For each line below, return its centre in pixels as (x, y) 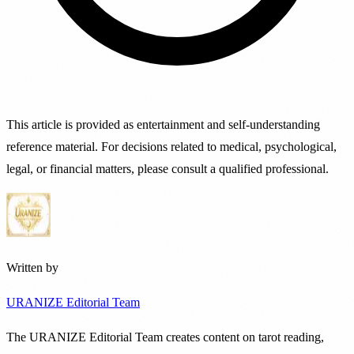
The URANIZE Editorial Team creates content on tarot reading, (165, 337)
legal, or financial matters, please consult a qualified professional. (168, 168)
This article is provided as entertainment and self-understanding (163, 124)
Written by (32, 267)
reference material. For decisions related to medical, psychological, (171, 146)
